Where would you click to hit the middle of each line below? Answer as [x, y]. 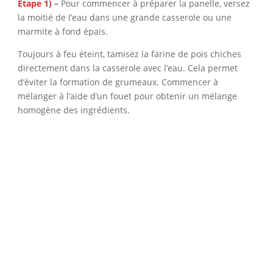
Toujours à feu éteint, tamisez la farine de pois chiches [129, 54]
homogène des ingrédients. [73, 110]
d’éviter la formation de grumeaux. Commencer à [118, 82]
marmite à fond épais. [62, 32]
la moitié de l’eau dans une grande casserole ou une [124, 18]
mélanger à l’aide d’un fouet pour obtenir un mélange [127, 96]
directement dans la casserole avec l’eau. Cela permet [127, 68]
